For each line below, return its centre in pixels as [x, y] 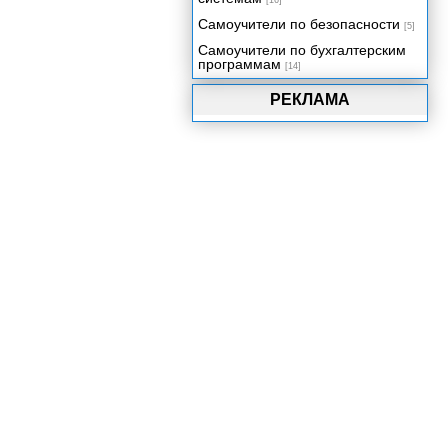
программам [239, 64]
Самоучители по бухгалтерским [302, 50]
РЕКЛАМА [310, 99]
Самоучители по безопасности [299, 24]
